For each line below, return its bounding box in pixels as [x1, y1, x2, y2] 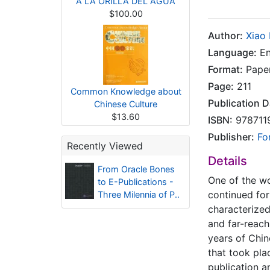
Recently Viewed [67, 140, 143, 152]
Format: [208, 63, 243, 75]
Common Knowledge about [70, 86, 181, 96]
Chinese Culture [94, 99, 157, 109]
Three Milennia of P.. [97, 189, 180, 199]
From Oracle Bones [97, 164, 175, 174]
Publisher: [208, 131, 254, 143]
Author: [208, 30, 243, 42]
